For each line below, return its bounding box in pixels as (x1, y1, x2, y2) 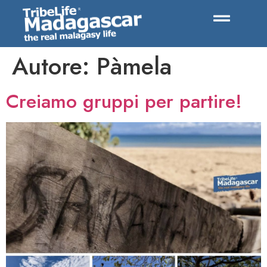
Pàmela (97, 49, 172, 84)
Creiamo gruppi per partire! (6, 88, 242, 116)
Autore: (12, 49, 97, 84)
